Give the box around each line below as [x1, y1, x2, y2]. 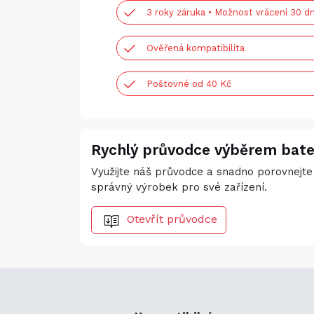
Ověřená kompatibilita [146, 43, 245, 53]
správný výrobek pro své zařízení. [91, 181, 267, 193]
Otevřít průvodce [127, 212, 217, 226]
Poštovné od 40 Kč [146, 78, 231, 89]
